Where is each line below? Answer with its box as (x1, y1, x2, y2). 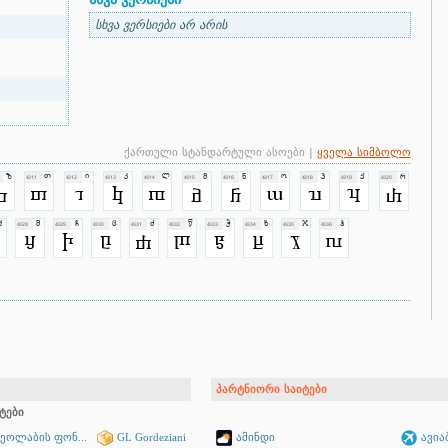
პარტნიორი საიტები (215, 383, 327, 396)
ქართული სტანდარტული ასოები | (123, 146, 317, 159)
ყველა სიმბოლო (316, 146, 411, 159)
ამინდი (231, 431, 275, 444)
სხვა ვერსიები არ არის (94, 18, 227, 32)
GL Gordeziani (116, 431, 186, 443)
